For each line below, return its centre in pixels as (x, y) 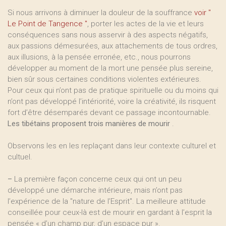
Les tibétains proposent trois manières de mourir (90, 124)
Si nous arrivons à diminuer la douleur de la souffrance (101, 13)
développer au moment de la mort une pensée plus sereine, (110, 68)
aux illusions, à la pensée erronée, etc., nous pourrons (99, 57)
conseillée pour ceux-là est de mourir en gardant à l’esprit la (110, 212)
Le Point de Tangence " (47, 24)
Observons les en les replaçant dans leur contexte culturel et (112, 146)
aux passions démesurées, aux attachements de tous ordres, (112, 46)
